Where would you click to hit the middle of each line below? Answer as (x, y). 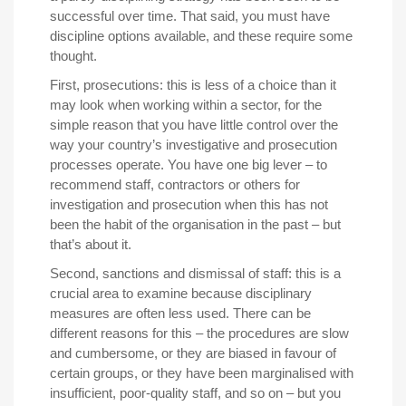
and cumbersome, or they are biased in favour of (193, 353)
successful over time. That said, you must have (190, 15)
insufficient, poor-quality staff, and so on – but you (195, 392)
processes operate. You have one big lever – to (188, 164)
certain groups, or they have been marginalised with (202, 372)
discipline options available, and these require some (201, 35)
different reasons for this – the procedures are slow (199, 333)
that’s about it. (91, 244)
